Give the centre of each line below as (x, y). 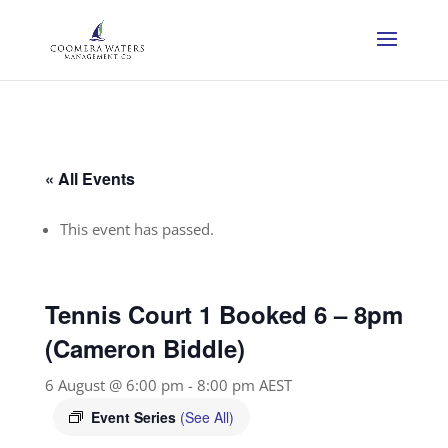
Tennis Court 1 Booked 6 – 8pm (223, 314)
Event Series (135, 417)
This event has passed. (136, 229)
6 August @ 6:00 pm (114, 385)
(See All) (206, 417)
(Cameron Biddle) (144, 348)
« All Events (89, 178)
